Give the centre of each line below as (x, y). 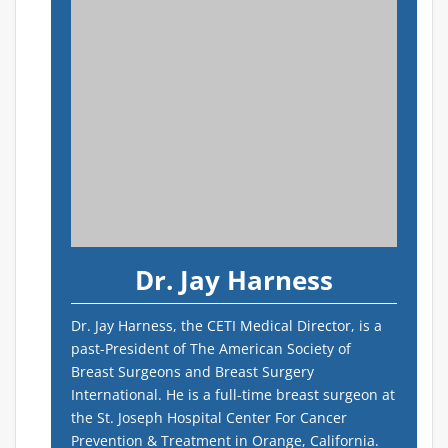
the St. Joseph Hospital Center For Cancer (209, 418)
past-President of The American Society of (211, 349)
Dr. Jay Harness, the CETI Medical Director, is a (226, 326)
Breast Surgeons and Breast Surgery (192, 372)
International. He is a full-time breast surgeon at (233, 395)
